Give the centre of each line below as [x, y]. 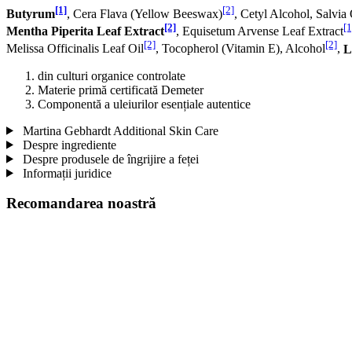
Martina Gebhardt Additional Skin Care [119, 130]
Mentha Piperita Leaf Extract [85, 31]
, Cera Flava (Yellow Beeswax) [145, 13]
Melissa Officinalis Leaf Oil [75, 49]
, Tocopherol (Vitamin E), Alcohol [240, 49]
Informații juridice [65, 173]
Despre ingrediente [68, 145]
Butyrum [31, 13]
